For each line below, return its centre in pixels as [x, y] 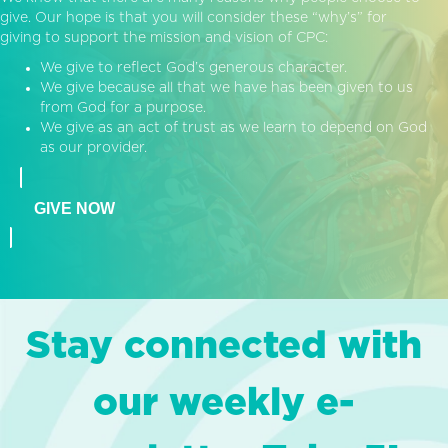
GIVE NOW [74, 208]
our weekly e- [224, 403]
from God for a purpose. [123, 107]
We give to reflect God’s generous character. [193, 67]
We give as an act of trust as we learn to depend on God [233, 127]
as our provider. [93, 147]
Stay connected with [224, 346]
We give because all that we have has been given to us [226, 87]
